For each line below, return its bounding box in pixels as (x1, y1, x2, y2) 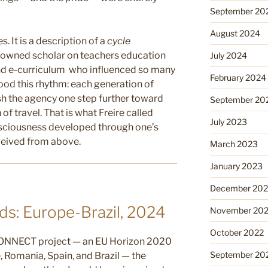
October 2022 (209, 227, 264, 237)
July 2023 (209, 116, 247, 127)
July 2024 (209, 50, 247, 60)
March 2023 (209, 138, 258, 149)
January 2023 (209, 160, 263, 171)
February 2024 (209, 72, 266, 83)
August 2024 (209, 28, 260, 38)
